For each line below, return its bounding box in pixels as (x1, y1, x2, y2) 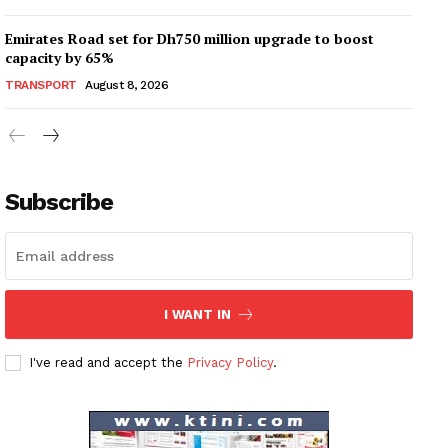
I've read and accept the (29, 354, 187, 370)
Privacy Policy (187, 354, 273, 370)
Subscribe (5, 187, 113, 216)
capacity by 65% (5, 47, 114, 67)
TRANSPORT (5, 77, 77, 92)
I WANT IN (163, 306, 231, 322)
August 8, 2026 (85, 77, 168, 92)
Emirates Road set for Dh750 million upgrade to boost (5, 28, 374, 48)
